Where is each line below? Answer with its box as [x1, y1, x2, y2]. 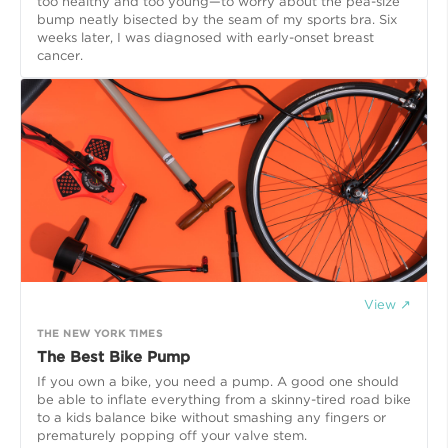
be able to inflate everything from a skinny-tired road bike [37, 391, 411, 407]
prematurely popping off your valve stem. [37, 427, 307, 443]
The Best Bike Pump [37, 347, 190, 366]
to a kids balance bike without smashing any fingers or [37, 409, 386, 425]
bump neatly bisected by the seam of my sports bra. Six [37, 11, 397, 27]
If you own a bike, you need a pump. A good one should [37, 373, 399, 389]
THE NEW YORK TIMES [37, 326, 162, 339]
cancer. [37, 47, 83, 63]
